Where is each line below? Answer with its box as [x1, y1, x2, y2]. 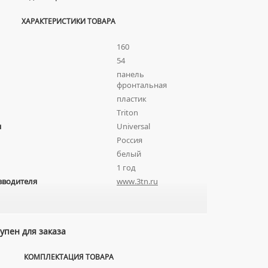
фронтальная [117, 80, 167, 90]
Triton [117, 107, 138, 118]
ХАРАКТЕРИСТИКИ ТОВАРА [22, 16, 115, 26]
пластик [117, 93, 147, 104]
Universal [117, 121, 150, 132]
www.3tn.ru [117, 176, 158, 187]
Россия [117, 135, 142, 145]
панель [117, 69, 144, 80]
